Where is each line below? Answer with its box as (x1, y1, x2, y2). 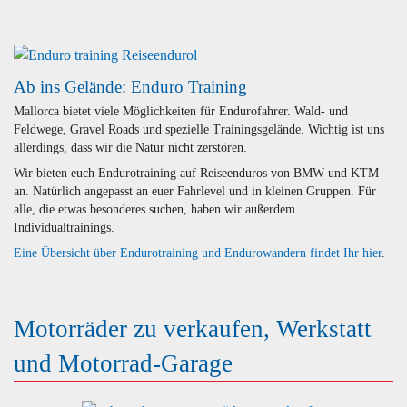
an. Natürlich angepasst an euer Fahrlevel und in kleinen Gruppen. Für (14, 184, 376, 198)
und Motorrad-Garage (14, 349, 233, 377)
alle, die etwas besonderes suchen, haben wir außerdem (14, 202, 295, 216)
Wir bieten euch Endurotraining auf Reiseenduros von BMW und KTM (14, 165, 379, 180)
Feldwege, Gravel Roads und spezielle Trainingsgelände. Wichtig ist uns (14, 122, 384, 136)
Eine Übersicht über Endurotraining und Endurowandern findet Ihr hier (14, 245, 382, 260)
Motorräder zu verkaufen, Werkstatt (14, 314, 372, 342)
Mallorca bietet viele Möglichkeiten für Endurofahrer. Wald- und (14, 104, 348, 118)
